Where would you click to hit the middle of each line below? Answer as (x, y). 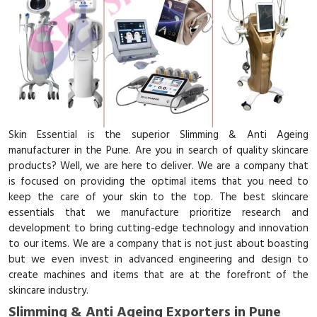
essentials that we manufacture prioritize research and (158, 213)
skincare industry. (48, 291)
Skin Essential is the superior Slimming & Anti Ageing (158, 135)
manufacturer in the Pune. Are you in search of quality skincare (158, 151)
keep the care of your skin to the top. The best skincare (158, 197)
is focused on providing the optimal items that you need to (158, 182)
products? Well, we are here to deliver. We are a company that (158, 166)
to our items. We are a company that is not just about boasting (158, 244)
